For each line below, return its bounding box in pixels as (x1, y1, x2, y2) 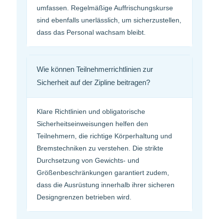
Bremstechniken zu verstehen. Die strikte (37, 144, 163, 153)
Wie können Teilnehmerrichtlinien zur (37, 66, 153, 74)
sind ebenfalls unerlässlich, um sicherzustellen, (37, 16, 181, 24)
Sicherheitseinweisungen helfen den (37, 120, 148, 128)
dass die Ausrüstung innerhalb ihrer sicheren (37, 181, 175, 189)
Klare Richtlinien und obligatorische (37, 108, 145, 116)
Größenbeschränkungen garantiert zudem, (37, 169, 169, 177)
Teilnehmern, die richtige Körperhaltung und (37, 132, 172, 140)
